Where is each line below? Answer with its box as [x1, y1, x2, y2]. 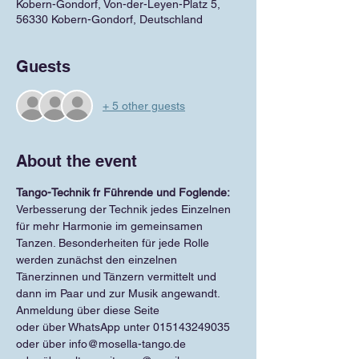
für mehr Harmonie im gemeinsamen [16, 220, 206, 232]
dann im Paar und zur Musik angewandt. [16, 287, 220, 300]
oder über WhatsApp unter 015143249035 [16, 321, 230, 333]
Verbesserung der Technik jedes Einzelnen [16, 203, 234, 216]
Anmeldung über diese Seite [16, 304, 159, 317]
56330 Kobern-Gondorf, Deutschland [16, 13, 203, 26]
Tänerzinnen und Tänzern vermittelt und [16, 270, 220, 283]
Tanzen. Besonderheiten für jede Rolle [16, 236, 212, 249]
